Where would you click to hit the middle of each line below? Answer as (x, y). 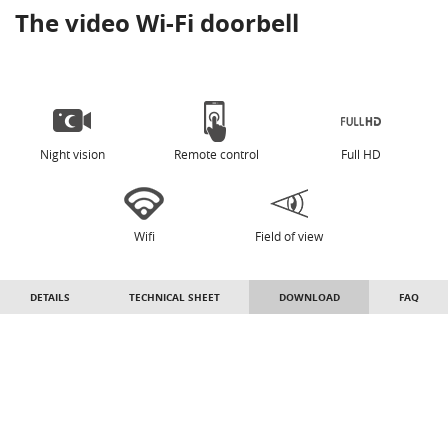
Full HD (360, 154)
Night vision (72, 154)
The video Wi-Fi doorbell (157, 23)
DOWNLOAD (309, 297)
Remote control (216, 154)
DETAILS (49, 297)
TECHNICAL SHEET (174, 297)
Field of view (288, 236)
